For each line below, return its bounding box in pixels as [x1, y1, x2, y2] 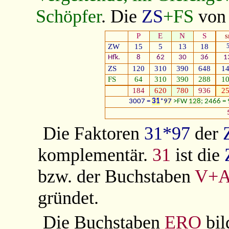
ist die [171, 144, 225, 165]
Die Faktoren [42, 123, 144, 144]
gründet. [38, 187, 99, 208]
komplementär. [38, 144, 153, 165]
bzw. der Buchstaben [38, 166, 195, 187]
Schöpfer [35, 6, 101, 27]
